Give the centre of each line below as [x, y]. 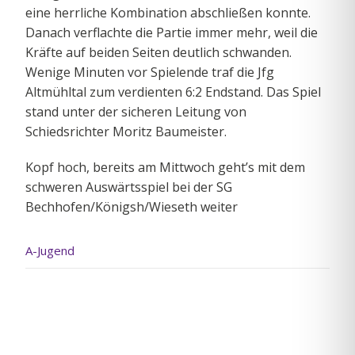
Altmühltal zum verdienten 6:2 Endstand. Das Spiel [173, 92]
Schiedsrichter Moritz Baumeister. [126, 132]
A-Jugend [50, 250]
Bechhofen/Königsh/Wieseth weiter [132, 207]
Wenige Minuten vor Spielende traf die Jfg [150, 72]
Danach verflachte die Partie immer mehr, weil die [172, 32]
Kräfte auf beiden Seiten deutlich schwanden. [158, 52]
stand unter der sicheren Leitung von [136, 112]
